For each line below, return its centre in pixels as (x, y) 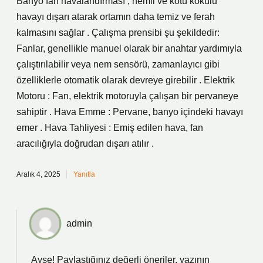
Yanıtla (84, 174)
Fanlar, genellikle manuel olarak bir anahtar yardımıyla (129, 48)
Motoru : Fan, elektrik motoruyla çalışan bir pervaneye (127, 96)
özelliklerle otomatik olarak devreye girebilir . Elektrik (126, 80)
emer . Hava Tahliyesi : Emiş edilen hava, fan (110, 128)
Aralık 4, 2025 (38, 174)
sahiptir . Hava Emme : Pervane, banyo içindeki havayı (130, 112)
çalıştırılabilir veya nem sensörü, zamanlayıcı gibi (118, 64)
